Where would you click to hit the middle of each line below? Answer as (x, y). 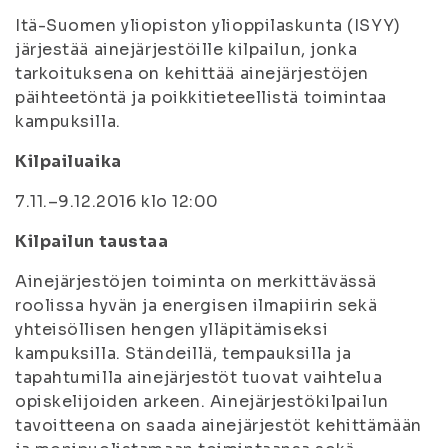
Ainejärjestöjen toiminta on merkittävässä (196, 281)
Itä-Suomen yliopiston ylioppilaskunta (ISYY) (208, 25)
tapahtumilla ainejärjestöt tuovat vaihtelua (199, 377)
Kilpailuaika (68, 161)
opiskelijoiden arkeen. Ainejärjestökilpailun (202, 401)
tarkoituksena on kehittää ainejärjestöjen (192, 73)
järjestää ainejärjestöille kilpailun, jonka (186, 49)
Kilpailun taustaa (92, 241)
